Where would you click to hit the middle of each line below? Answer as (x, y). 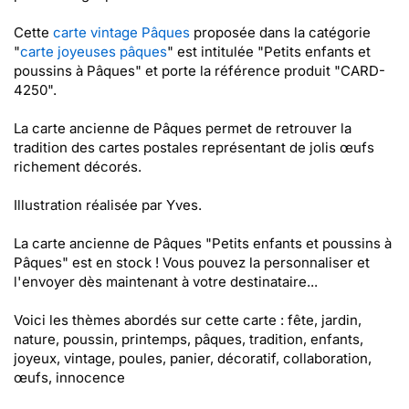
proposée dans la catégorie (280, 32)
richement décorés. (78, 167)
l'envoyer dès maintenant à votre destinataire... (166, 282)
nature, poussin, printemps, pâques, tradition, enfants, (189, 339)
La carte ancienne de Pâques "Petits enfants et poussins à (203, 243)
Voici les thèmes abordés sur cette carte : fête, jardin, (188, 320)
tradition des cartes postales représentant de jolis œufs (194, 147)
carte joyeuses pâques (94, 52)
